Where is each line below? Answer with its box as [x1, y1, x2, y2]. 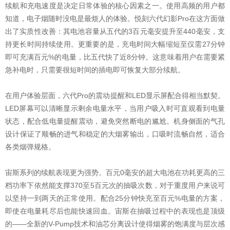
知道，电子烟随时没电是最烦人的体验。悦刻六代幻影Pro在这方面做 [5, 14, 225, 23]
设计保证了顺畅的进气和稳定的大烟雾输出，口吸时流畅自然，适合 [5, 129, 225, 138]
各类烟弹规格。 [5, 142, 55, 151]
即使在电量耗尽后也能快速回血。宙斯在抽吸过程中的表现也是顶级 [5, 206, 225, 215]
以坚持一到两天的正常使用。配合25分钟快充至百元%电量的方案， [5, 194, 225, 202]
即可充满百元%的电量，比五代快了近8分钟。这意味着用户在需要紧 [5, 52, 225, 61]
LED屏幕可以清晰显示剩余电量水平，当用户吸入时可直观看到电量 [5, 104, 225, 112]
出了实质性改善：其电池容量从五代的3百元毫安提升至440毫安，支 [5, 27, 225, 35]
